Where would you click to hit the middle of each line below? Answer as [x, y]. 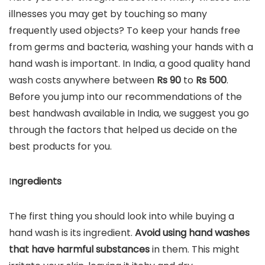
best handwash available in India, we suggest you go [129, 113]
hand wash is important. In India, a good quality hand [130, 64]
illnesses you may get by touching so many [108, 14]
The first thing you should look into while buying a [122, 216]
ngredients [36, 181]
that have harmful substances [79, 249]
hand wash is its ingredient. [72, 233]
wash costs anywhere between [83, 80]
